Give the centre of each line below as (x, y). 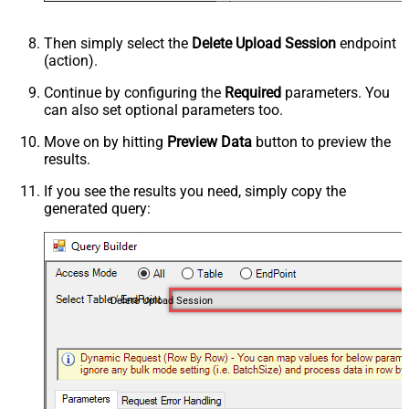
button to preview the (321, 142)
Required (253, 92)
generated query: (97, 208)
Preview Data (210, 142)
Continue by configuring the (134, 92)
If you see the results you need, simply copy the (195, 191)
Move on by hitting (105, 142)
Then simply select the (118, 43)
